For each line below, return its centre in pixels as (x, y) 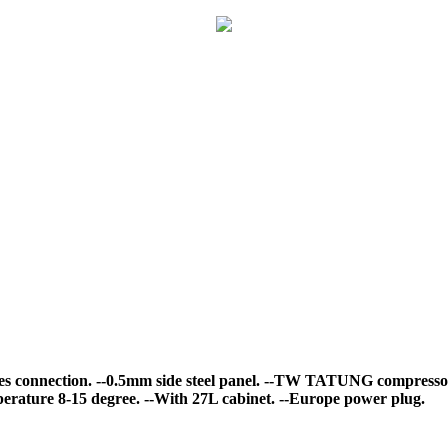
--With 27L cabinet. (207, 398)
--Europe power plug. (350, 398)
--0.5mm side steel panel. (176, 380)
